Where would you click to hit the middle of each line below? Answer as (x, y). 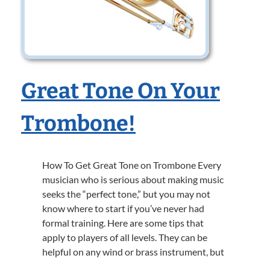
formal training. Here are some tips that (123, 223)
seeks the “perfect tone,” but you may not (126, 194)
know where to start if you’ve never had (123, 208)
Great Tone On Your (121, 91)
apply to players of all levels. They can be (125, 237)
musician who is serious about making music (133, 179)
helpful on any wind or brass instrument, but (133, 252)
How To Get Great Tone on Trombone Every (132, 165)
